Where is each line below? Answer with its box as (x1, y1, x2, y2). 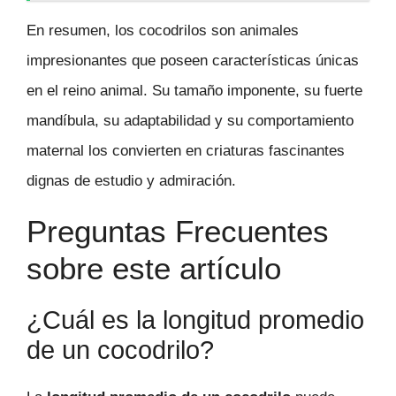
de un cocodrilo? (27, 335, 214, 364)
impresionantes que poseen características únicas (27, 51, 359, 69)
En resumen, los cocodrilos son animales (27, 21, 299, 39)
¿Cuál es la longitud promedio (27, 305, 364, 334)
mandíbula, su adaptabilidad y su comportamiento (27, 111, 354, 129)
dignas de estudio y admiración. (27, 171, 236, 189)
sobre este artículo (27, 250, 281, 286)
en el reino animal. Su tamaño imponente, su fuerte (27, 81, 362, 99)
